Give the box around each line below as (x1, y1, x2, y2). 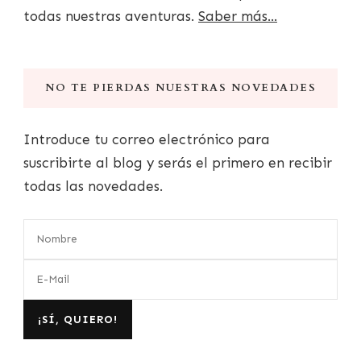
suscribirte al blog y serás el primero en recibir (23, 155, 332, 172)
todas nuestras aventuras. (23, 8, 198, 25)
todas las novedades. (23, 178, 163, 195)
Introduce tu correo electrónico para (23, 131, 270, 148)
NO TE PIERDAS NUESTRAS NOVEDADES (45, 81, 316, 96)
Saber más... (198, 8, 277, 25)
